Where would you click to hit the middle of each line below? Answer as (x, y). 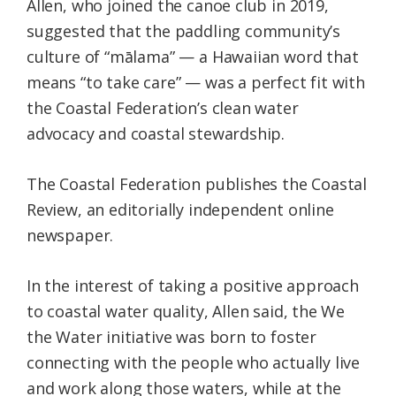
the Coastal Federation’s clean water (163, 108)
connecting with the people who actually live (194, 363)
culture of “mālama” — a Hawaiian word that (193, 57)
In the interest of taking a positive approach (193, 286)
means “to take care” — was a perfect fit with (196, 83)
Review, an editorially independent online (180, 210)
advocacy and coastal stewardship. (156, 134)
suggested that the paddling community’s (183, 31)
